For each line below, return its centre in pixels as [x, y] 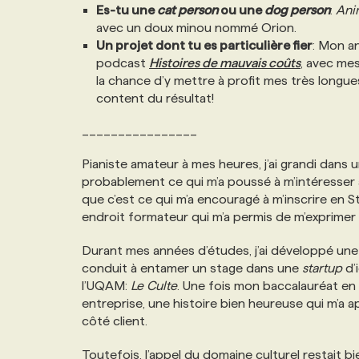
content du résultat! [155, 98]
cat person [188, 10]
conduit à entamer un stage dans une [192, 268]
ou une [241, 10]
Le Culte [154, 286]
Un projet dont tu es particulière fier [204, 45]
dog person [297, 10]
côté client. [115, 321]
